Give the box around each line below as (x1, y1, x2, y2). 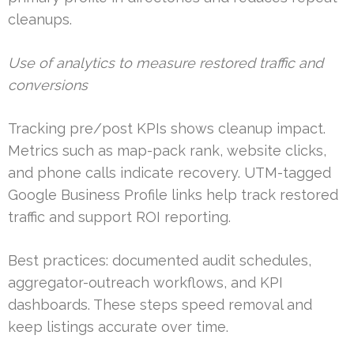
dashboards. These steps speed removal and (8, 296, 312, 314)
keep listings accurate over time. (8, 318, 228, 336)
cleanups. (8, 11, 72, 28)
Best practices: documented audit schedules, (8, 252, 311, 269)
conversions (8, 77, 88, 94)
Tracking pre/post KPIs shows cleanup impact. (8, 120, 326, 137)
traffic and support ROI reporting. (8, 209, 231, 226)
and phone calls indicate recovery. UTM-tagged (8, 164, 331, 182)
